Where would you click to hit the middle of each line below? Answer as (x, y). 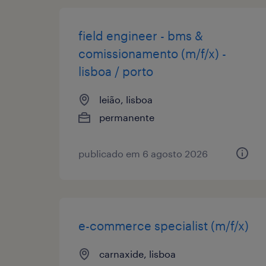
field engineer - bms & (141, 35)
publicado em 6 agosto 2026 (143, 153)
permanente (127, 117)
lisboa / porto (116, 71)
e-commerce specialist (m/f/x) (164, 225)
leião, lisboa (126, 99)
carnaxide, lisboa (137, 254)
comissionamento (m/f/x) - (152, 53)
